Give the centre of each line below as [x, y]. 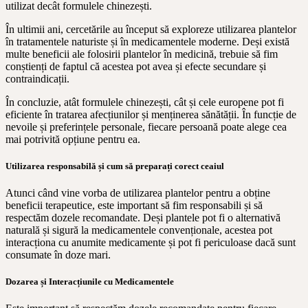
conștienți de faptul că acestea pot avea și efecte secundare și [136, 66]
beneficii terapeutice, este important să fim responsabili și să [134, 205]
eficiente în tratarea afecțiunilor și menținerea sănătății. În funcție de [151, 114]
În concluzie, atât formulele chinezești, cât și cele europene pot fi [145, 102]
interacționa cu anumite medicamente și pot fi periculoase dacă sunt [151, 242]
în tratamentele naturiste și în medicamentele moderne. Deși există [147, 41]
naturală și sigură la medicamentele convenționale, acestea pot [139, 230]
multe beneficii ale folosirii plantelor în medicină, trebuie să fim [142, 54]
